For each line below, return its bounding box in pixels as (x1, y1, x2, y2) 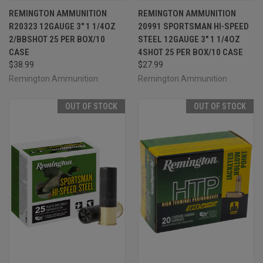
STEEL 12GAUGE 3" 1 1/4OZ (137, 33, 240, 45)
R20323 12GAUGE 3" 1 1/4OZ (9, 21, 116, 32)
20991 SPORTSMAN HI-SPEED (137, 21, 249, 32)
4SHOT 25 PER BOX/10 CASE (137, 46, 243, 58)
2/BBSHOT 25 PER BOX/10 (9, 33, 105, 45)
